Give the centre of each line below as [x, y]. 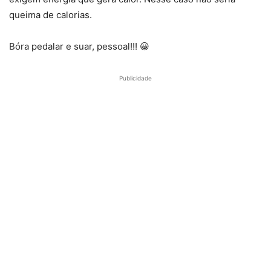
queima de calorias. [51, 15]
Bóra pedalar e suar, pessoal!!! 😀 [79, 46]
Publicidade [135, 78]
